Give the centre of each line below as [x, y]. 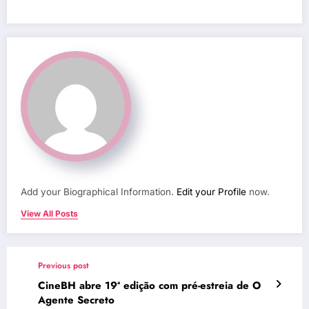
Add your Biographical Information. [99, 192]
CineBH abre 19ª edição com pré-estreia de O [149, 286]
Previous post [63, 266]
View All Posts [49, 214]
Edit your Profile [211, 192]
